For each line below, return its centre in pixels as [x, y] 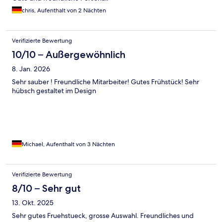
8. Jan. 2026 [31, 69]
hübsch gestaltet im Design [54, 90]
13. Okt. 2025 [33, 202]
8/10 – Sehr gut [46, 188]
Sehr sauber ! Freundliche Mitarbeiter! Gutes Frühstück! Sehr [106, 82]
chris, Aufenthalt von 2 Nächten [64, 10]
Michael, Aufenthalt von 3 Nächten [68, 144]
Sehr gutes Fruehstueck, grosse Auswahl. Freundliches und [103, 215]
